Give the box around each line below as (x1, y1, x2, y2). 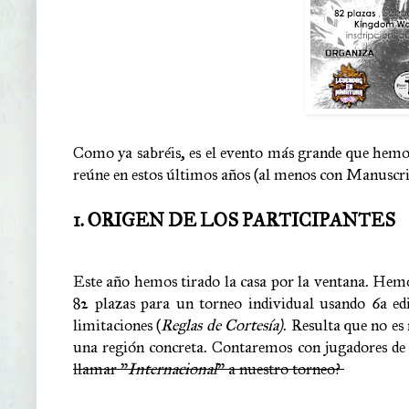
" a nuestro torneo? (217, 359, 344, 380)
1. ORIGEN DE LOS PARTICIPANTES (73, 207, 395, 232)
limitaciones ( (73, 315, 162, 336)
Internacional (128, 359, 217, 380)
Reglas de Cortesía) (161, 315, 284, 336)
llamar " (73, 359, 128, 380)
